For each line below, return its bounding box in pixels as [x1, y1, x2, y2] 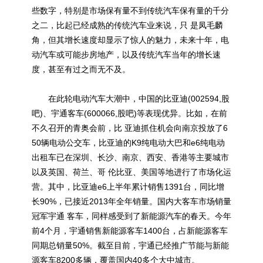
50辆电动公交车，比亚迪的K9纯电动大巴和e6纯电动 [32, 138, 225, 147]
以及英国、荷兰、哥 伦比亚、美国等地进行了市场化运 [32, 167, 231, 177]
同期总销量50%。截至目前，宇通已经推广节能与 [32, 241, 213, 250]
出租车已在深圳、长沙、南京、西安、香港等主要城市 [32, 153, 229, 162]
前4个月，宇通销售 [32, 226, 102, 235]
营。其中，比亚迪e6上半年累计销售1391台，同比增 [32, 182, 224, 191]
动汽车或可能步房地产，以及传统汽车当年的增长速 [32, 50, 221, 59]
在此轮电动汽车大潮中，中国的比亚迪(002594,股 [32, 94, 230, 103]
